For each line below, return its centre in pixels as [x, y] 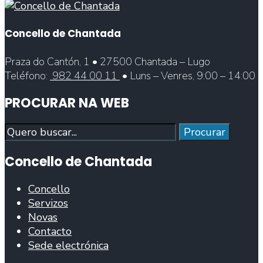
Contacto [50, 231]
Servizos [48, 203]
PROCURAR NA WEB [67, 103]
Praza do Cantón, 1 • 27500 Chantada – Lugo [107, 61]
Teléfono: [27, 75]
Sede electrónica [68, 245]
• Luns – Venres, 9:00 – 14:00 [188, 75]
